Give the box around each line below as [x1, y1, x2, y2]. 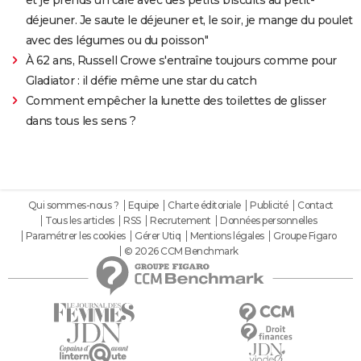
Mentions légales [189, 229, 264, 242]
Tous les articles [45, 214, 114, 226]
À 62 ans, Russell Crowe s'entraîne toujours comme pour [25, 52, 337, 68]
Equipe [127, 198, 159, 211]
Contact [297, 198, 334, 211]
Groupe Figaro [273, 229, 337, 242]
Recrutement [150, 214, 211, 226]
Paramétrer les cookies [25, 229, 126, 242]
